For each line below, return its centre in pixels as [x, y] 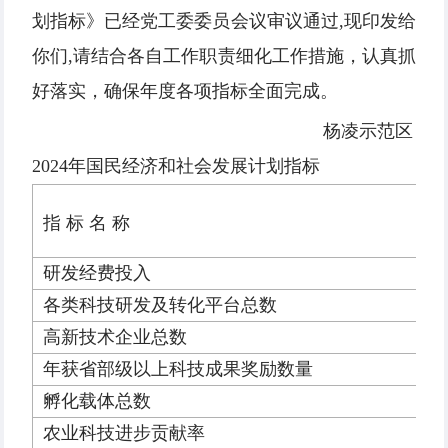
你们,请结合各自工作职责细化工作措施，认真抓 [224, 56]
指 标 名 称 [86, 223]
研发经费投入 [97, 273]
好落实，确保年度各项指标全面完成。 [185, 91]
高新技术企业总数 [115, 337]
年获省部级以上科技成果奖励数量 [178, 369]
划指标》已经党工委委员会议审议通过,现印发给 [224, 21]
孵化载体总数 [97, 401]
